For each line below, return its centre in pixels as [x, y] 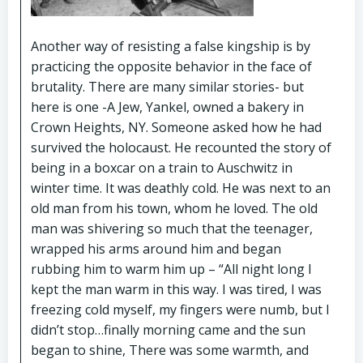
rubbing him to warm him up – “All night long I [171, 269]
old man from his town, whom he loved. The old [174, 208]
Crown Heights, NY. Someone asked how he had [176, 127]
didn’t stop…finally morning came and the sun [168, 329]
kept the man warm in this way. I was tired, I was [176, 289]
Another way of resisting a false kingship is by [171, 46]
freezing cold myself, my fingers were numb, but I [180, 309]
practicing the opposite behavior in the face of [171, 66]
